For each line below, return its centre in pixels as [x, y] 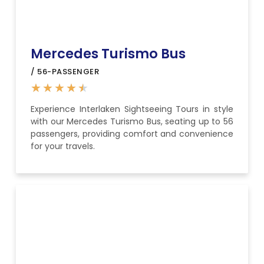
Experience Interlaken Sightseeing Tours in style [132, 109]
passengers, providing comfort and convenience [132, 134]
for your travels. [63, 146]
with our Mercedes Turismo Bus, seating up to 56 [132, 122]
